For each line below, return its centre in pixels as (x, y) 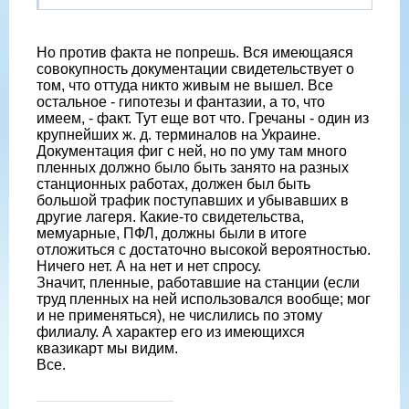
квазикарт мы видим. (107, 349)
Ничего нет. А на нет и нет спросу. (149, 267)
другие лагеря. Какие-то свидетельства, (170, 217)
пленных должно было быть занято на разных (193, 168)
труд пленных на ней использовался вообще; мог (204, 299)
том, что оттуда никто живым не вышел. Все (185, 86)
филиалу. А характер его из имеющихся (171, 332)
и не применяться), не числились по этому (179, 316)
